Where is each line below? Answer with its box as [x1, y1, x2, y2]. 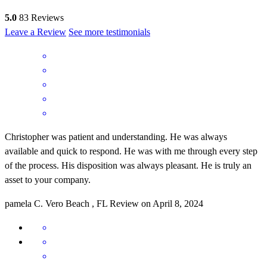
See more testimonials [69, 26, 150, 37]
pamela [5, 198, 32, 209]
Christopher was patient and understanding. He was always [5, 131, 227, 142]
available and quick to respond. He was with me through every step [5, 145, 257, 156]
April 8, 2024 [153, 198, 203, 209]
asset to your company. [5, 174, 91, 185]
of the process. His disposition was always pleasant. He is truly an [5, 160, 252, 170]
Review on [110, 198, 153, 209]
